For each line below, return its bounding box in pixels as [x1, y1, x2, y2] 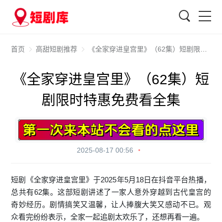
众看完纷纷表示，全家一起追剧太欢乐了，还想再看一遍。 [11, 212, 205, 221]
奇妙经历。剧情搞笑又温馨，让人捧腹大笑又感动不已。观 [11, 200, 211, 209]
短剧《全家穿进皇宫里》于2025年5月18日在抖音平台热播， [11, 175, 211, 184]
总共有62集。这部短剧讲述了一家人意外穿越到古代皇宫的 [11, 187, 211, 196]
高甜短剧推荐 [36, 45, 78, 53]
